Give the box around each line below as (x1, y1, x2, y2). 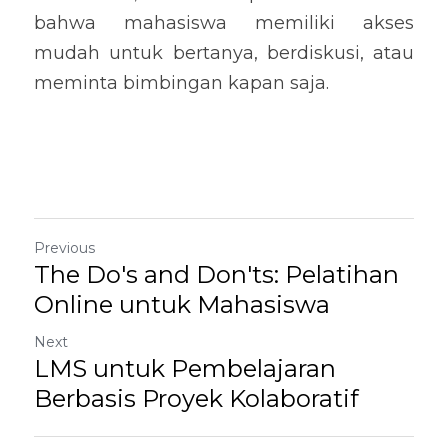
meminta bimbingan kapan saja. (34, 72, 329, 94)
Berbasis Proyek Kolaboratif (34, 384, 359, 413)
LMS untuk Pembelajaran (34, 354, 336, 383)
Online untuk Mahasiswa (34, 290, 330, 319)
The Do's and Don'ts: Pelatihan (34, 260, 399, 289)
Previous (34, 239, 95, 257)
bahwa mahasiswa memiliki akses (34, 12, 414, 34)
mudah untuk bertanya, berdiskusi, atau (34, 42, 414, 64)
